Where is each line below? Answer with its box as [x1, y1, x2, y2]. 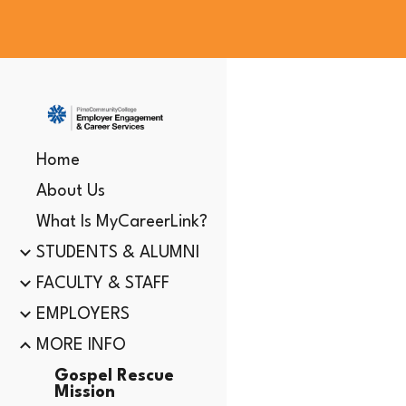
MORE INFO [36, 337, 126, 353]
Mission [54, 384, 115, 401]
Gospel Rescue [54, 368, 174, 384]
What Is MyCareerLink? [36, 214, 208, 230]
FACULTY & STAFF [36, 275, 169, 292]
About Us [36, 183, 105, 199]
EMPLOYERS [36, 306, 130, 323]
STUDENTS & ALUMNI [36, 245, 199, 261]
